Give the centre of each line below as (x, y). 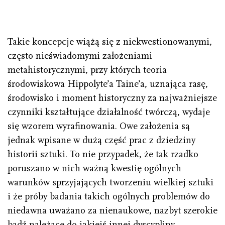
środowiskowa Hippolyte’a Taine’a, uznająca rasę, (108, 84)
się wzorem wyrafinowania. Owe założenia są (99, 126)
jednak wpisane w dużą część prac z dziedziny (101, 140)
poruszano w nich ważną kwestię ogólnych (94, 168)
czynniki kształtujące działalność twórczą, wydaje (109, 112)
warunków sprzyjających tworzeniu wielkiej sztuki (110, 183)
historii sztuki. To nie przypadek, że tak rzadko (103, 154)
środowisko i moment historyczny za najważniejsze (112, 98)
